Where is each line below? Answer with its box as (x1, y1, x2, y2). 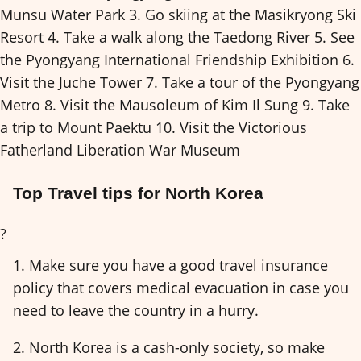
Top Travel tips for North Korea (13, 184, 263, 203)
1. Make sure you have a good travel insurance (13, 255, 328, 275)
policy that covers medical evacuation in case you (13, 277, 349, 297)
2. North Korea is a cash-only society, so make (13, 338, 325, 358)
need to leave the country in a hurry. (13, 300, 259, 320)
